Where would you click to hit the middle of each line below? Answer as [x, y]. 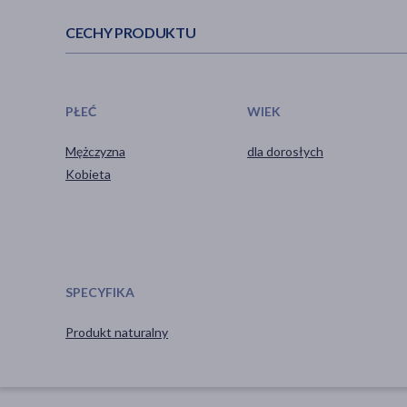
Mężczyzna [95, 151]
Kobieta [88, 174]
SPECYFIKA [100, 292]
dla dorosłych [285, 151]
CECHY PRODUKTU [131, 33]
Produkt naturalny [117, 332]
